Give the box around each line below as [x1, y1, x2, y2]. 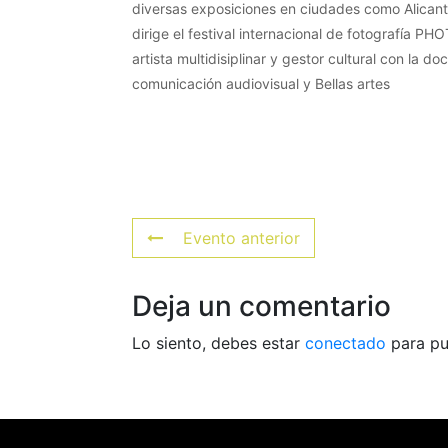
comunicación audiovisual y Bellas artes [132, 74, 390, 92]
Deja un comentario [132, 288, 391, 323]
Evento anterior [183, 227, 300, 248]
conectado [305, 332, 386, 353]
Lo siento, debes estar [132, 332, 305, 353]
